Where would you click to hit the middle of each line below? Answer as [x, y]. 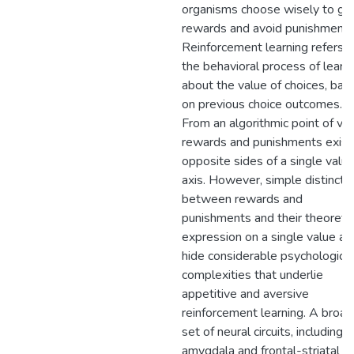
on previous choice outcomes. [262, 104]
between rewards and [242, 199]
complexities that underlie [252, 275]
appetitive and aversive [245, 294]
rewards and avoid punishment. [266, 28]
